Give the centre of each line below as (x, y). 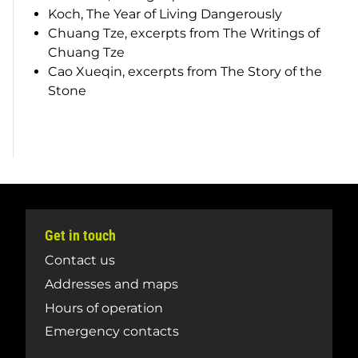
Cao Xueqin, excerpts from (135, 71)
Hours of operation (104, 308)
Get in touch (80, 236)
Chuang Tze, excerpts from (136, 33)
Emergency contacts (112, 332)
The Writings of (272, 33)
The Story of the (272, 71)
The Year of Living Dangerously (185, 14)
